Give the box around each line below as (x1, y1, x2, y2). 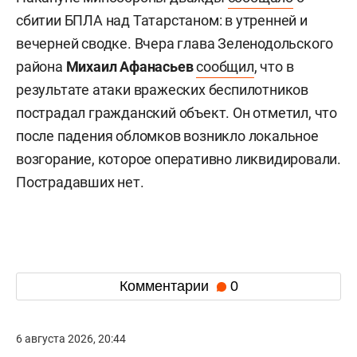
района (16, 57, 66, 75)
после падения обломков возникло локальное (16, 127, 319, 144)
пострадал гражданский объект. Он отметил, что (16, 104, 337, 121)
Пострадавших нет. (16, 173, 144, 190)
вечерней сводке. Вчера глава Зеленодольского (16, 34, 334, 52)
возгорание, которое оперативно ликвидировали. (16, 150, 341, 167)
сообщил (196, 57, 254, 75)
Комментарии (119, 278, 213, 295)
